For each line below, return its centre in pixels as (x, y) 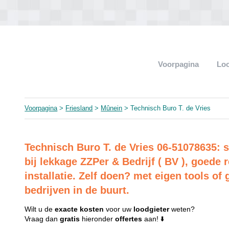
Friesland (79, 108)
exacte (66, 209)
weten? (182, 209)
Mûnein (112, 108)
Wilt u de (40, 209)
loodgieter (152, 209)
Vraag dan (42, 219)
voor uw (119, 209)
